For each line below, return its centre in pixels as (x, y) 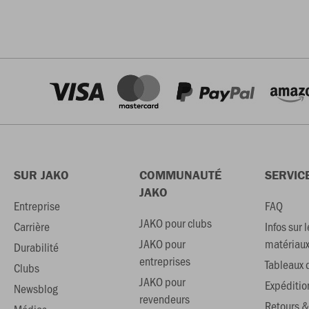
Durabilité (36, 247)
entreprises (165, 261)
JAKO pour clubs (175, 223)
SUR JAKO (41, 175)
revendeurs (164, 299)
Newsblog (36, 289)
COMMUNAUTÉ (180, 175)
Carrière (32, 227)
